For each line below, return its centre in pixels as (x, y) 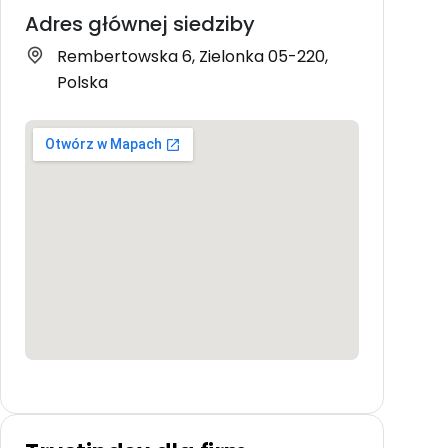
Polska (82, 82)
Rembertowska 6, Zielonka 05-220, (192, 56)
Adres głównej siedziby (140, 23)
